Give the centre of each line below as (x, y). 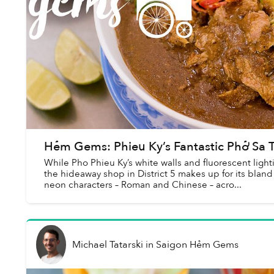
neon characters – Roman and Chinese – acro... (143, 184)
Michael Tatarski (107, 245)
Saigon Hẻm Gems (197, 245)
